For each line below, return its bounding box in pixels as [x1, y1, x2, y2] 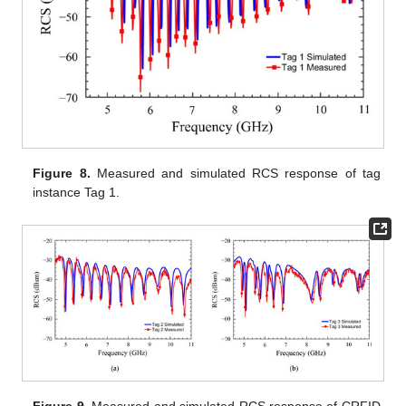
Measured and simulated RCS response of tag [90, 166, 381, 181]
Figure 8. [33, 166, 91, 181]
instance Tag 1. [33, 185, 121, 200]
